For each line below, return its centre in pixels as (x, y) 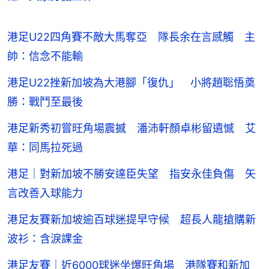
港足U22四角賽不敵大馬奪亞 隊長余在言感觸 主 (131, 37)
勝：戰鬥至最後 (45, 101)
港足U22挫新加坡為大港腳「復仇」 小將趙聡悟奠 (131, 82)
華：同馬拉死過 (45, 147)
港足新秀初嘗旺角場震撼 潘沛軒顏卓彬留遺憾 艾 (131, 128)
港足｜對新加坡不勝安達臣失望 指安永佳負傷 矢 (131, 174)
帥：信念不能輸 (45, 56)
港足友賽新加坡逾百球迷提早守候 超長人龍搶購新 (131, 219)
